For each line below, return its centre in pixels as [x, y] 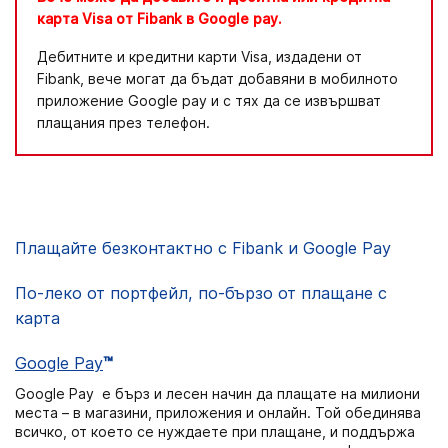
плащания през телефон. [123, 122]
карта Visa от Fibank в [117, 18]
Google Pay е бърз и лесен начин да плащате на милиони [217, 394]
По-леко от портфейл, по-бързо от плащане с [201, 292]
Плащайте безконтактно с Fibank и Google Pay [203, 247]
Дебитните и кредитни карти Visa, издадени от [199, 56]
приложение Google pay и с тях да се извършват [209, 100]
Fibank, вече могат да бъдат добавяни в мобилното [217, 78]
